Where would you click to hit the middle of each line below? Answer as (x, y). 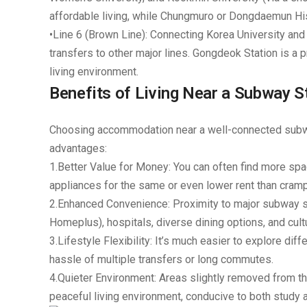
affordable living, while (105, 16)
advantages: (78, 148)
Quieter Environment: (107, 278)
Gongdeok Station (235, 53)
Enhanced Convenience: (114, 204)
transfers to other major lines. (121, 53)
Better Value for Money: (114, 167)
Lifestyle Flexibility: (105, 241)
